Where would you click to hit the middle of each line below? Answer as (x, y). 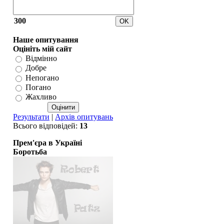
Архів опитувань (84, 116)
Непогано (42, 77)
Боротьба (30, 152)
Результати (31, 116)
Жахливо (41, 97)
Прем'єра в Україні (47, 143)
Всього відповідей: (46, 125)
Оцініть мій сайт (42, 49)
